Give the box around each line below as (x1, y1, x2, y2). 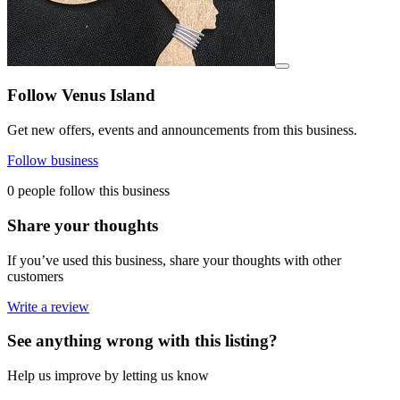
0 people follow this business (7, 183, 170, 199)
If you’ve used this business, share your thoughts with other (7, 252, 341, 268)
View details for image (281, 64, 396, 79)
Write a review (7, 298, 89, 314)
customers (7, 268, 63, 284)
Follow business (7, 153, 98, 169)
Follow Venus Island (7, 86, 155, 105)
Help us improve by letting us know (7, 368, 209, 383)
